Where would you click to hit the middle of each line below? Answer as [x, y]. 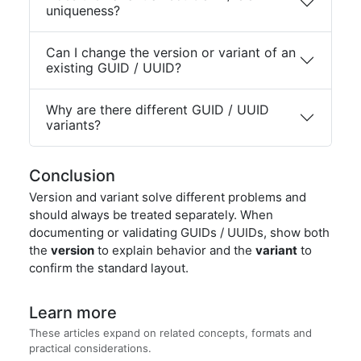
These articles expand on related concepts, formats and [170, 333]
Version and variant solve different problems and [168, 197]
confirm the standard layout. [109, 268]
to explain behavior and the [175, 250]
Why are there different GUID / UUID [158, 110]
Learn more [73, 313]
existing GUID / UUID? [114, 68]
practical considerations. [90, 348]
